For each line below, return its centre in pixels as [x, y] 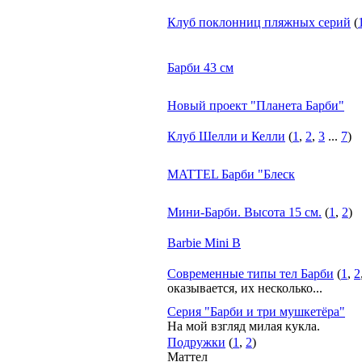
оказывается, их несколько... [245, 288]
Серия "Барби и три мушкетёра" [256, 311]
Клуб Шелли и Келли [226, 136]
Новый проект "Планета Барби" [256, 105]
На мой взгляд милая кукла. [244, 326]
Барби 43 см [200, 67]
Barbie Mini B [204, 243]
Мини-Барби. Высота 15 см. [244, 212]
